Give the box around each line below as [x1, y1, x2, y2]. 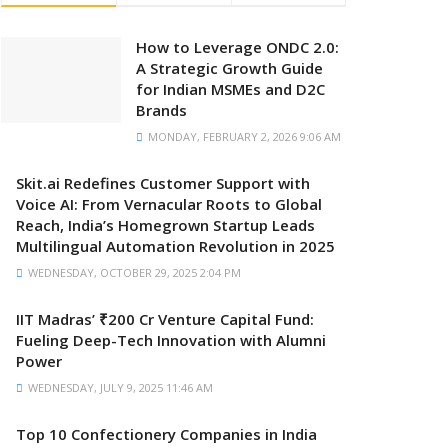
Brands [136, 100, 187, 120]
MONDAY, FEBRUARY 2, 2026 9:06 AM [145, 129, 341, 144]
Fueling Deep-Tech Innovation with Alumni [16, 330, 326, 350]
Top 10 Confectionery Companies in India [16, 424, 317, 444]
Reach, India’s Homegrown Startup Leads [16, 215, 315, 235]
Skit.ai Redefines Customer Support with [16, 173, 310, 193]
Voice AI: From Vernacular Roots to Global [16, 194, 322, 214]
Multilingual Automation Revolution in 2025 [16, 236, 335, 256]
